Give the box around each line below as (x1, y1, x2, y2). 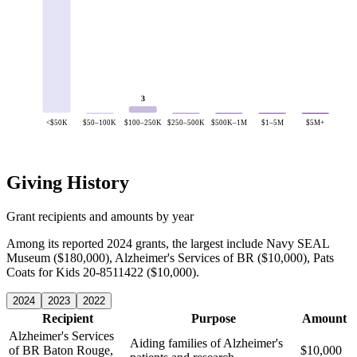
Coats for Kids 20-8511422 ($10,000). (6, 265, 199, 279)
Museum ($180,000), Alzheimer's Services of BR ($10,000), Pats (6, 250, 334, 265)
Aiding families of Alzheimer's (130, 335, 283, 350)
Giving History (6, 171, 129, 193)
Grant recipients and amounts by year (6, 209, 194, 223)
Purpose (191, 311, 236, 325)
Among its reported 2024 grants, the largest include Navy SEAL (6, 236, 329, 250)
